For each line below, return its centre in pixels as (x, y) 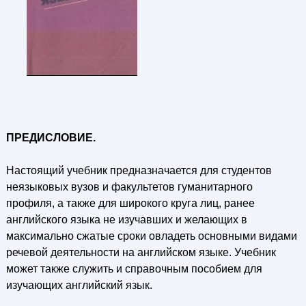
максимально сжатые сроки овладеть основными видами (151, 236)
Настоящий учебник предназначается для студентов (139, 170)
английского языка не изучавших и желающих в (126, 220)
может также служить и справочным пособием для (134, 269)
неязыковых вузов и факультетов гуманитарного (129, 187)
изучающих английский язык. (79, 285)
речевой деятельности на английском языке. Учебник (141, 252)
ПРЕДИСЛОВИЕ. (51, 138)
